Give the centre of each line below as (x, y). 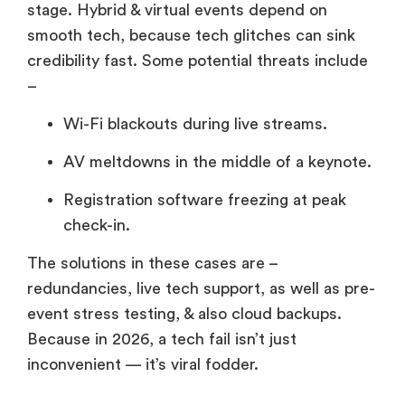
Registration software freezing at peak (205, 199)
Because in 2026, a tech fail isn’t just (162, 339)
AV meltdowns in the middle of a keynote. (217, 161)
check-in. (97, 225)
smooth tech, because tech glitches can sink (191, 35)
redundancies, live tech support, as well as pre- (201, 288)
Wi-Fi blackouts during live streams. (195, 123)
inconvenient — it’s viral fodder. (143, 364)
